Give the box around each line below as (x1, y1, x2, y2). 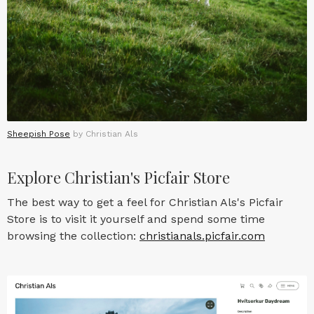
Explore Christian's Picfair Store (7, 166, 230, 188)
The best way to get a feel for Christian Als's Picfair (7, 195, 283, 209)
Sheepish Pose (7, 128, 70, 139)
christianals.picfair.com (139, 228, 265, 243)
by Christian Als (70, 128, 138, 139)
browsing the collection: (7, 228, 139, 243)
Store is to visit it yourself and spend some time (7, 212, 265, 226)
